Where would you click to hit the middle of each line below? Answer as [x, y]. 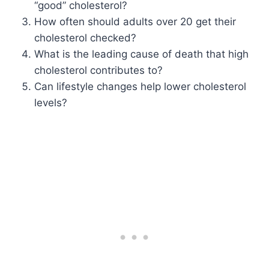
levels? [51, 102]
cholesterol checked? [86, 38]
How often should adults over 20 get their [135, 21]
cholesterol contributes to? [99, 70]
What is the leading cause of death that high [142, 54]
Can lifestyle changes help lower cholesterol [141, 86]
